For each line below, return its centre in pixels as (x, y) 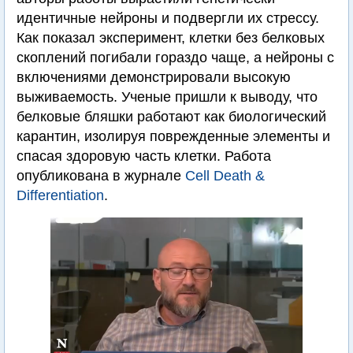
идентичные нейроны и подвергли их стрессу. (168, 18)
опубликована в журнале (101, 176)
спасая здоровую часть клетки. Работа (144, 156)
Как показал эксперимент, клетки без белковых (171, 38)
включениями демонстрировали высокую (154, 77)
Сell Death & (225, 176)
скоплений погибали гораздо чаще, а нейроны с (175, 58)
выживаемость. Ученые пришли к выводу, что (167, 97)
